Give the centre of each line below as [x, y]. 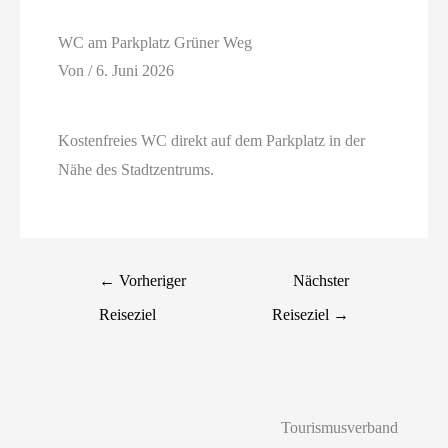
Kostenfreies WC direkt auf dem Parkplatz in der [212, 141]
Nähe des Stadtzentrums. [136, 170]
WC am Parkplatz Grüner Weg [155, 43]
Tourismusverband [339, 427]
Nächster [320, 280]
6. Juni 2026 [135, 70]
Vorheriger [151, 280]
